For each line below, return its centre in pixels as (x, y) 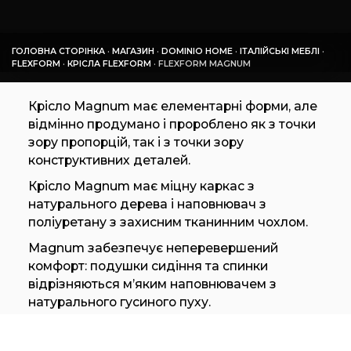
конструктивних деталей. (109, 160)
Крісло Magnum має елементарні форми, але (172, 106)
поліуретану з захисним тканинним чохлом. (168, 222)
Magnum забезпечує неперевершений (153, 248)
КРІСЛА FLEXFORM (109, 64)
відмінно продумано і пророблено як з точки (172, 124)
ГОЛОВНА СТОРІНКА (58, 52)
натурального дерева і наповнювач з (147, 204)
